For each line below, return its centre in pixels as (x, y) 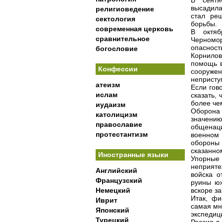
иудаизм (111, 105)
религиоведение (125, 9)
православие (119, 124)
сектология (115, 19)
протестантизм (122, 134)
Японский (112, 210)
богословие (117, 49)
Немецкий (113, 190)
